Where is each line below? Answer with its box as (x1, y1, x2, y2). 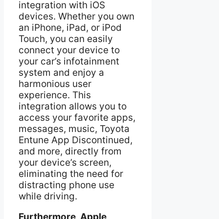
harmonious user (19, 78, 91, 90)
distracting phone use (19, 179, 114, 191)
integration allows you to (19, 101, 127, 112)
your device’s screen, (19, 157, 111, 169)
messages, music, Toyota (19, 123, 130, 135)
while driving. (19, 191, 77, 202)
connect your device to (19, 44, 120, 56)
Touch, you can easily (19, 33, 113, 45)
